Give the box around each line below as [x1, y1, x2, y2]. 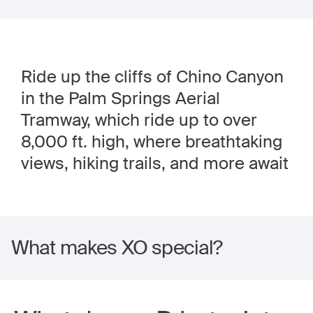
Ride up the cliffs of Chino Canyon [21, 66, 284, 87]
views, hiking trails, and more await [21, 152, 289, 174]
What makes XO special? [11, 235, 223, 261]
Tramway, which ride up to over [21, 109, 257, 131]
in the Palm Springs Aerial [21, 87, 220, 109]
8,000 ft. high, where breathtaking [21, 131, 282, 152]
